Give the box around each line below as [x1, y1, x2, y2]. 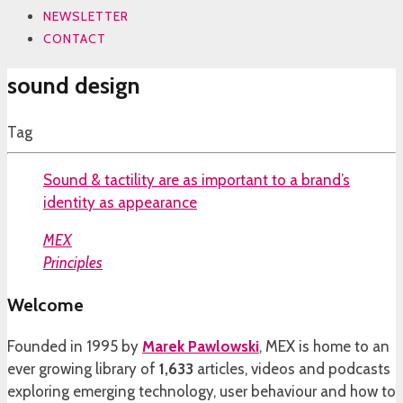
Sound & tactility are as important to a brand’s [43, 170, 350, 189]
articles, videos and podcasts [193, 360, 390, 379]
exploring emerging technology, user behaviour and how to [7, 382, 396, 401]
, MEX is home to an [259, 337, 390, 356]
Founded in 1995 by [7, 337, 142, 356]
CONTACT [43, 30, 106, 47]
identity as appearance [43, 193, 197, 211]
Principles [43, 253, 103, 272]
